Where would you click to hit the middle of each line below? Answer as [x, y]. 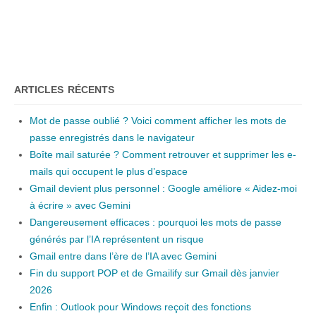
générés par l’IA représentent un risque [116, 239]
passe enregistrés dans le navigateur [112, 138]
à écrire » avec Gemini [80, 206]
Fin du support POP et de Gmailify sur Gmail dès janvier [154, 273]
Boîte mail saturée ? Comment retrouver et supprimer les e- [163, 155]
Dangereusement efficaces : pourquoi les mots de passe [155, 223]
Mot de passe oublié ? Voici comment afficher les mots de [158, 121]
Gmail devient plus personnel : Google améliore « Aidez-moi [163, 189]
